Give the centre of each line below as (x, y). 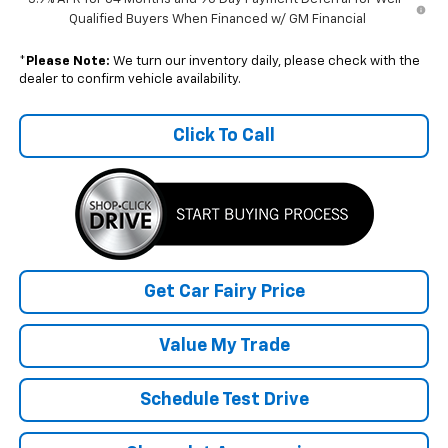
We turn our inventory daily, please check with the (264, 61)
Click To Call (224, 135)
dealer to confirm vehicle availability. (129, 79)
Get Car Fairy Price (224, 291)
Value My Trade (224, 345)
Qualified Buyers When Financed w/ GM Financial (217, 19)
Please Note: (67, 61)
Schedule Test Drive (224, 399)
